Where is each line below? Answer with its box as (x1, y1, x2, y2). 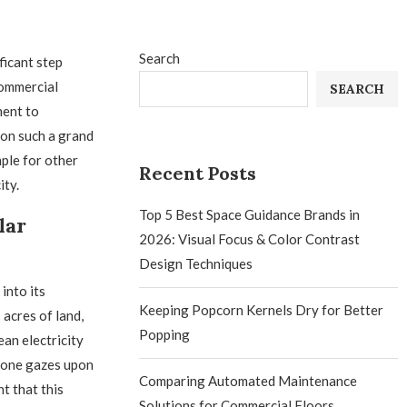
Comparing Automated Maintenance (139, 372, 358, 389)
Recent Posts (139, 162, 257, 184)
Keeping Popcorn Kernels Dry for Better (139, 302, 384, 318)
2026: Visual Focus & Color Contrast (139, 231, 361, 247)
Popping (139, 326, 191, 342)
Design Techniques (139, 255, 253, 272)
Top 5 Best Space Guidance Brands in (139, 206, 361, 223)
